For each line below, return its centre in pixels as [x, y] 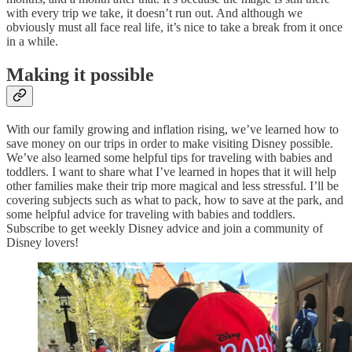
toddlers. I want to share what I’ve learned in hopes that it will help [171, 172]
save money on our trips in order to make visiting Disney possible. [170, 144]
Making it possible [80, 75]
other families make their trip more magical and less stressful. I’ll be [172, 186]
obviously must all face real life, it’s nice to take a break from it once [174, 27]
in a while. [32, 42]
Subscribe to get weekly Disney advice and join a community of [165, 229]
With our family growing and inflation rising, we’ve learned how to [172, 130]
